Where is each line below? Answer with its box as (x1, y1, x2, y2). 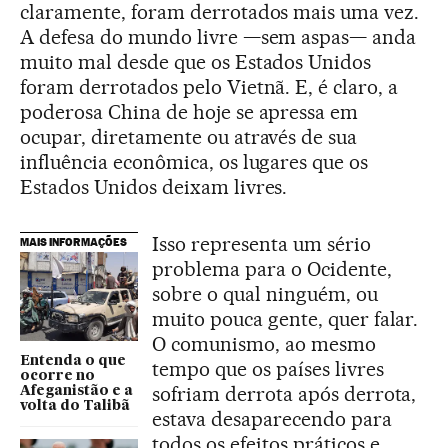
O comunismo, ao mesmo (152, 332, 376, 357)
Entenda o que (20, 353, 126, 368)
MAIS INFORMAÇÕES (20, 235, 127, 250)
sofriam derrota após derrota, (152, 382, 417, 407)
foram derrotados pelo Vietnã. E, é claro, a (20, 75, 399, 100)
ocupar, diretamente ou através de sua (20, 125, 358, 150)
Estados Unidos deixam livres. (20, 175, 288, 200)
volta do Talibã (20, 398, 130, 413)
